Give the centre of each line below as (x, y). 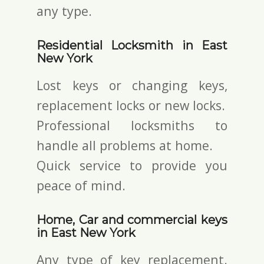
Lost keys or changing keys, (132, 85)
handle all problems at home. (125, 145)
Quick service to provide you (132, 165)
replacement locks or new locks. (131, 105)
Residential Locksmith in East (132, 45)
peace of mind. (81, 185)
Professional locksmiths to (132, 125)
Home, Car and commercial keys (132, 220)
